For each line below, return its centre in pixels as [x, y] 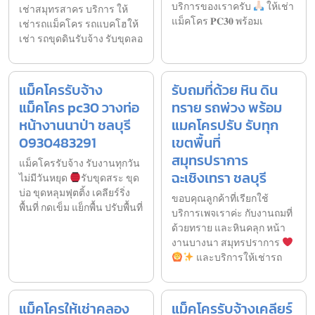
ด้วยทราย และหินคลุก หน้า [229, 229]
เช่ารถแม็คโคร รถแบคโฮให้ [79, 25]
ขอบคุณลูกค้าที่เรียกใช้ [220, 199]
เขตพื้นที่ [196, 143]
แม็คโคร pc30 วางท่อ [79, 108]
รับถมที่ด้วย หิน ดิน [225, 90]
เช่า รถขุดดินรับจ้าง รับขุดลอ [81, 39]
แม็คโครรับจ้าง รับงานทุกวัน [79, 164]
